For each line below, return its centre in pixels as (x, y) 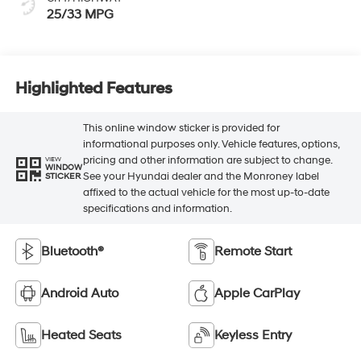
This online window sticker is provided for (181, 128)
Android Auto (79, 294)
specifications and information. (157, 208)
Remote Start (253, 252)
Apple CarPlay (257, 294)
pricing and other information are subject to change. (207, 160)
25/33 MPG (80, 15)
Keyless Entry (253, 336)
